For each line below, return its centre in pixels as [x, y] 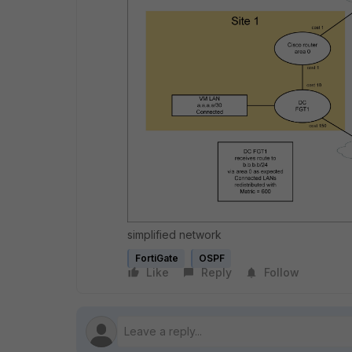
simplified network [174, 234]
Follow [282, 272]
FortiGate [157, 258]
